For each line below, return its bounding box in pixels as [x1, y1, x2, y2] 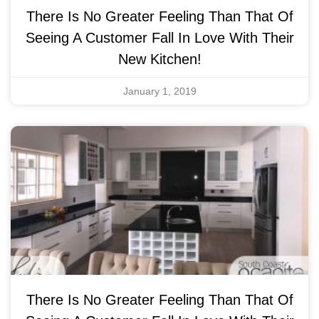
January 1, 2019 [122, 85, 197, 97]
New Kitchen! [117, 51, 202, 67]
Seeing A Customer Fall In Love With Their [25, 29, 294, 46]
